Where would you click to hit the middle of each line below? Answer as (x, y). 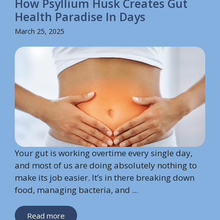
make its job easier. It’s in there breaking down (105, 177)
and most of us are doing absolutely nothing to (106, 165)
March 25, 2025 (40, 31)
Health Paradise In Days (80, 17)
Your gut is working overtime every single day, (104, 153)
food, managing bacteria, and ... (76, 190)
